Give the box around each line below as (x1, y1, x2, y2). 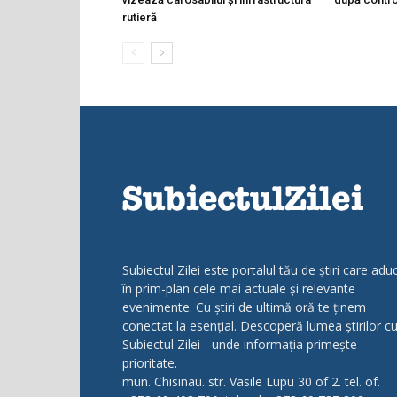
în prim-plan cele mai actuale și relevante (122, 279, 355, 297)
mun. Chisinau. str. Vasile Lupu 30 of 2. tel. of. (122, 372, 380, 390)
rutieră (122, 10, 157, 24)
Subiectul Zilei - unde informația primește (122, 335, 357, 353)
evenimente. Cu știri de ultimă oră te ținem (122, 298, 366, 315)
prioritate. (122, 354, 177, 371)
